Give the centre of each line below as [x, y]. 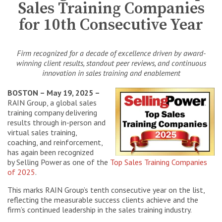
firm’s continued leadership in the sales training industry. [100, 209]
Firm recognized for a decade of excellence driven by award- [111, 53]
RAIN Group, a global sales [52, 102]
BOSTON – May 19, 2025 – [54, 92]
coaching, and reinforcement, [55, 142]
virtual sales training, [42, 132]
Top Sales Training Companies [159, 162]
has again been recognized [51, 152]
